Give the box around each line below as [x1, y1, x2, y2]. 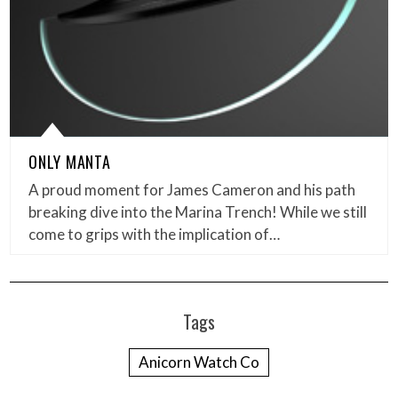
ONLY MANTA [28, 150, 112, 174]
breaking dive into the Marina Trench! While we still [28, 203, 368, 222]
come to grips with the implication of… [28, 225, 281, 244]
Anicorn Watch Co [139, 353, 259, 372]
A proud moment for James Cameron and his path [28, 180, 356, 200]
